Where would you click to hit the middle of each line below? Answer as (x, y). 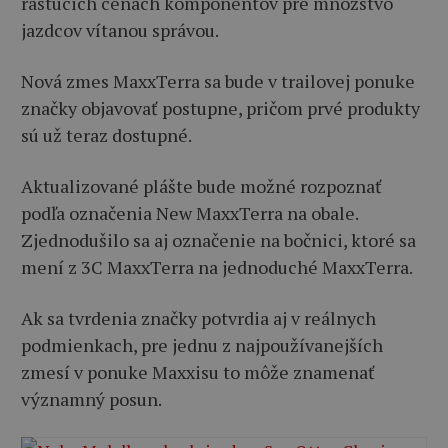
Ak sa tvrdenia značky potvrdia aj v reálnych (198, 317)
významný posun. (91, 398)
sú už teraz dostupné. (106, 134)
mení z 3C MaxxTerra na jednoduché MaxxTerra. (217, 266)
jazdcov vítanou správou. (120, 29)
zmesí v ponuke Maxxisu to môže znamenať (198, 371)
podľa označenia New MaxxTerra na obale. (189, 212)
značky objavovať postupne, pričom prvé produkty (220, 107)
